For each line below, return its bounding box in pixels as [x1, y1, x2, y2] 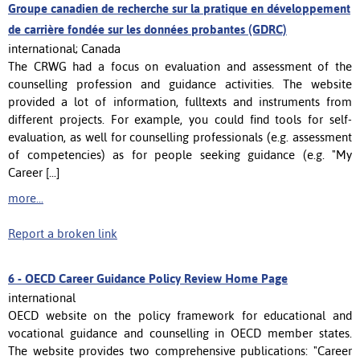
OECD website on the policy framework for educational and [8, 308, 352, 322]
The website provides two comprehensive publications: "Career [8, 343, 352, 358]
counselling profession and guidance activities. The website [8, 76, 352, 91]
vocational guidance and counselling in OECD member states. [8, 325, 352, 340]
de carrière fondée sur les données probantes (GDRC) [8, 22, 287, 36]
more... [8, 190, 43, 205]
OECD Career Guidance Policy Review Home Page [25, 271, 288, 285]
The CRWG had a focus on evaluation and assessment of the [8, 59, 352, 73]
